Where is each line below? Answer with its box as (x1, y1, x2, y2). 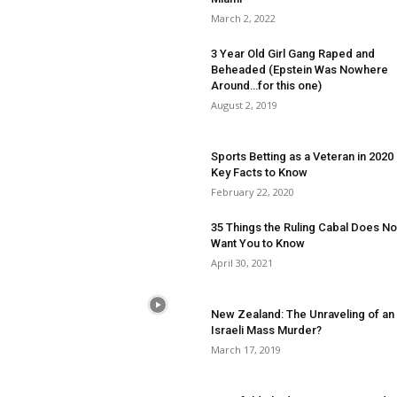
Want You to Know (211, 237, 305, 250)
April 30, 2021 (211, 256, 273, 269)
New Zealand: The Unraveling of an (211, 307, 394, 321)
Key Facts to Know (211, 166, 307, 179)
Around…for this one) (211, 79, 322, 92)
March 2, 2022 (211, 12, 276, 25)
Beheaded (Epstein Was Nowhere (211, 63, 388, 76)
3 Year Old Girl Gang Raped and (211, 47, 375, 60)
